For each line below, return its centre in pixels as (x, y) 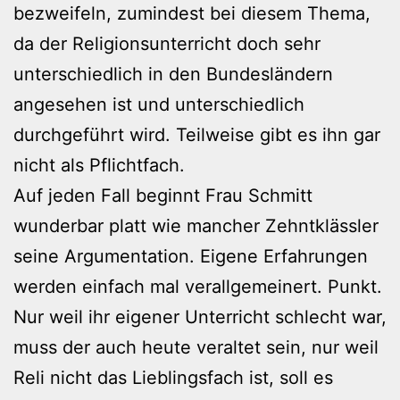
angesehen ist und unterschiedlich (159, 104)
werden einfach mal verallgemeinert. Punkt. (198, 286)
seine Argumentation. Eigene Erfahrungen (191, 256)
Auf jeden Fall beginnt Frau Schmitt (163, 195)
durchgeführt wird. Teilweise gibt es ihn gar (197, 134)
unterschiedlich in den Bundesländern (173, 74)
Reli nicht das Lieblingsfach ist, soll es (173, 377)
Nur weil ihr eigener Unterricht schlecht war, (200, 317)
